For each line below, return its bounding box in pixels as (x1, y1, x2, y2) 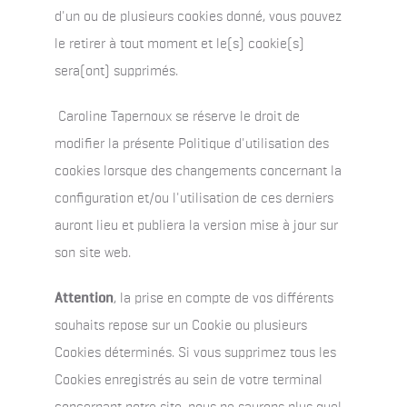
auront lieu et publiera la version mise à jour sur (55, 219, 338, 233)
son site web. (55, 246, 131, 261)
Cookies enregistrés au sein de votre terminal (55, 373, 323, 388)
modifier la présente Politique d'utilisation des (55, 137, 329, 152)
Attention (55, 292, 114, 306)
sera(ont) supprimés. (55, 65, 178, 79)
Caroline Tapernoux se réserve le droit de (55, 110, 300, 124)
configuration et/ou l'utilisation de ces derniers (55, 192, 333, 206)
